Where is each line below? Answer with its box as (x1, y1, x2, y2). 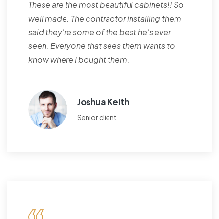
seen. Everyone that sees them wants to (28, 41, 175, 51)
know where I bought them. (28, 54, 130, 65)
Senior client (77, 113, 117, 122)
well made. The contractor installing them (28, 13, 181, 24)
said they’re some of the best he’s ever (28, 27, 171, 38)
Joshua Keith (77, 96, 129, 108)
